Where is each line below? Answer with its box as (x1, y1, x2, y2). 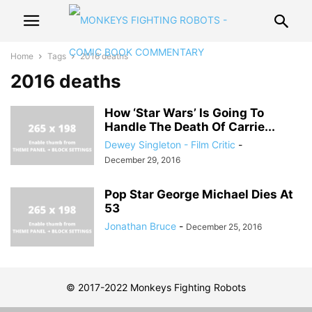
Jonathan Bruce (104, 220, 176, 232)
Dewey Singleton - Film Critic (104, 139, 235, 150)
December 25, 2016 (186, 221, 262, 232)
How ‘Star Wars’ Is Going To (104, 106, 264, 120)
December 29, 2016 (104, 155, 180, 165)
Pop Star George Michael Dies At (104, 187, 293, 201)
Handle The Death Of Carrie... (104, 120, 275, 134)
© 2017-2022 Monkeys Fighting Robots (66, 281, 246, 293)
